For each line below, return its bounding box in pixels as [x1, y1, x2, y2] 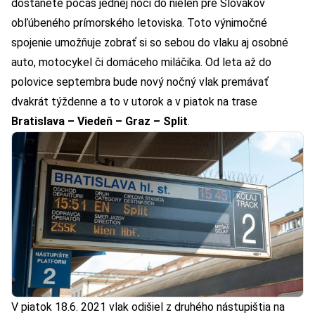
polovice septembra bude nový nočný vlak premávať [11, 75, 269, 89]
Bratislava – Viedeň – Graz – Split [11, 115, 188, 129]
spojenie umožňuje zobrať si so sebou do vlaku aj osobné [11, 36, 288, 50]
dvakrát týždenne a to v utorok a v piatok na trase [11, 95, 257, 109]
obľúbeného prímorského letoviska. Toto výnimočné [11, 16, 267, 30]
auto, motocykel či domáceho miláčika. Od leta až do [11, 56, 271, 70]
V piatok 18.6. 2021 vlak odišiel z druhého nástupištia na [11, 300, 285, 314]
